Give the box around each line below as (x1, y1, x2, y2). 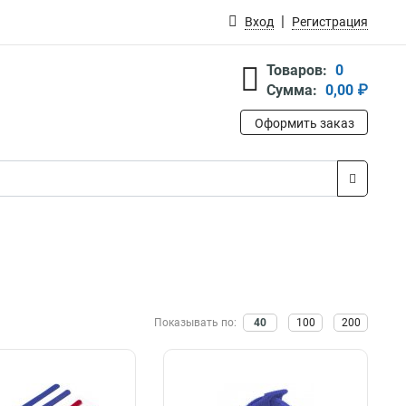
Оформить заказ (254, 116, 354, 130)
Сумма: (266, 82, 317, 99)
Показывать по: (154, 316, 239, 329)
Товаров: (266, 62, 327, 79)
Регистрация (292, 14, 368, 29)
